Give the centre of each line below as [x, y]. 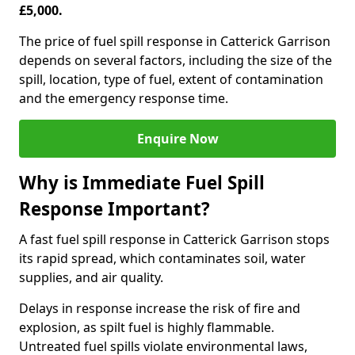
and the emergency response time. [124, 98]
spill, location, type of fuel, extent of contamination [171, 79]
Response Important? [115, 209]
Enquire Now [177, 139]
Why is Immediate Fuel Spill [142, 183]
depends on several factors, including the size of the [176, 60]
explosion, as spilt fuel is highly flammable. [147, 327]
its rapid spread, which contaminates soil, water [162, 258]
